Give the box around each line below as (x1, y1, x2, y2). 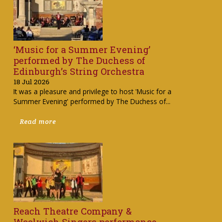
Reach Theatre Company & (13, 205, 132, 217)
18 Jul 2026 (13, 77, 50, 87)
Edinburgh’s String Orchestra (13, 65, 144, 78)
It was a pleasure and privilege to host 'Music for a (13, 87, 171, 97)
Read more (20, 117, 56, 126)
